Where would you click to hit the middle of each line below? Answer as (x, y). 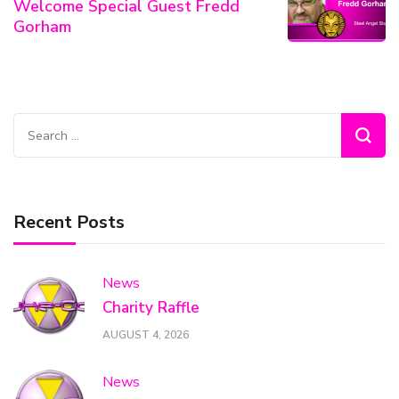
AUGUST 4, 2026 (146, 335)
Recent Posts (69, 222)
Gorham (42, 27)
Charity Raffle (151, 308)
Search (37, 126)
